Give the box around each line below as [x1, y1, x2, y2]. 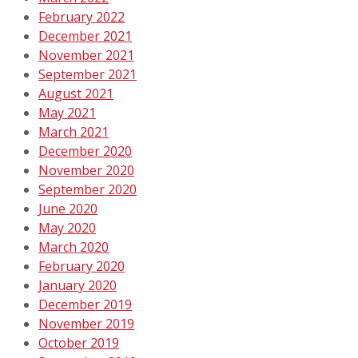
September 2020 [38, 180, 137, 198]
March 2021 [38, 122, 109, 141]
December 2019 [38, 295, 132, 313]
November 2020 [38, 161, 134, 179]
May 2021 [38, 103, 96, 121]
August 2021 [38, 84, 113, 102]
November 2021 [38, 46, 134, 64]
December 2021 [38, 26, 132, 45]
